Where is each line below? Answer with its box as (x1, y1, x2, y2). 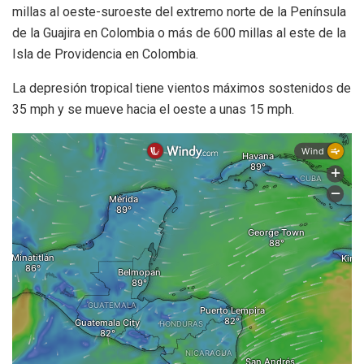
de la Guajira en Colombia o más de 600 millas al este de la (12, 25, 346, 41)
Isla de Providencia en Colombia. (12, 46, 198, 63)
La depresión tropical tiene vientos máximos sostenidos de (12, 80, 351, 97)
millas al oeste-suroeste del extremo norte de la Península (12, 4, 346, 20)
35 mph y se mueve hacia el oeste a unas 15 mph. (12, 102, 294, 118)
